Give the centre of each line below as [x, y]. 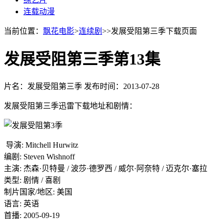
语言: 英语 [22, 203]
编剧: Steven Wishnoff [39, 156]
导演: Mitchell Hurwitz [41, 145]
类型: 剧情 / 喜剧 [32, 180]
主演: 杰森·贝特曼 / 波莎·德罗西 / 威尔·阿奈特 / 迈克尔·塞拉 [106, 168]
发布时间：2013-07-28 [122, 86]
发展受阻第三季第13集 [82, 59]
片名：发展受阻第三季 [44, 86]
